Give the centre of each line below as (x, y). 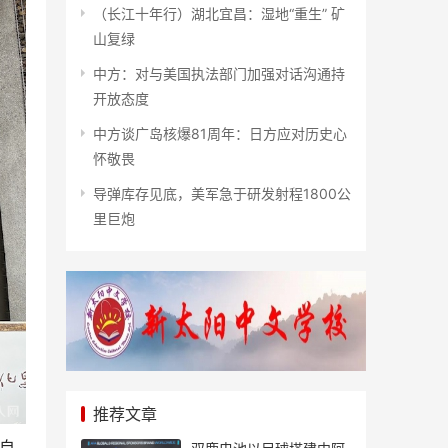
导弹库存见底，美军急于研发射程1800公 (222, 193)
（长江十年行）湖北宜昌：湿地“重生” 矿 (219, 13)
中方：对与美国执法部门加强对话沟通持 (219, 73)
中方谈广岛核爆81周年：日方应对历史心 (220, 133)
